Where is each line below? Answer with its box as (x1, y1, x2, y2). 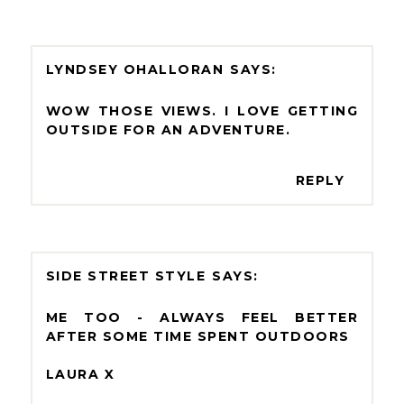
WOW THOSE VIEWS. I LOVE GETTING (45, 102, 359, 119)
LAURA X (45, 365, 115, 382)
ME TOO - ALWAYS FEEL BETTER (45, 308, 359, 326)
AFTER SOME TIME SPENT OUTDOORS (45, 327, 350, 344)
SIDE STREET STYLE (45, 267, 207, 284)
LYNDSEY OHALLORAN (45, 60, 225, 78)
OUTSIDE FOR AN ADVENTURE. (45, 121, 291, 138)
